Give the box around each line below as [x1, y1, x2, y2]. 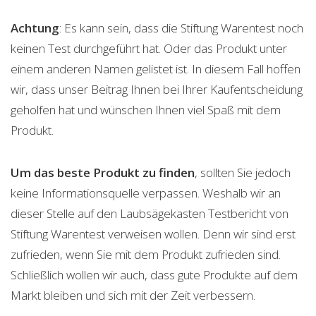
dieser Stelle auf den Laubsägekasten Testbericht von [11, 205, 288, 221]
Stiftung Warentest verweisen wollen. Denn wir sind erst [11, 225, 296, 242]
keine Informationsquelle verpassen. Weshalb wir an [11, 184, 281, 201]
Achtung [11, 19, 59, 36]
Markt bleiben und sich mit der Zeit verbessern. [11, 286, 255, 303]
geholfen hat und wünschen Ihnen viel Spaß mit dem [11, 101, 281, 118]
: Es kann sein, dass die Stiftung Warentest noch [59, 19, 303, 36]
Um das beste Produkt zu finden [11, 164, 195, 181]
